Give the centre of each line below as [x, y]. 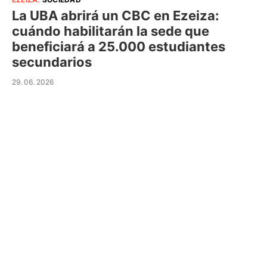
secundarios [52, 62]
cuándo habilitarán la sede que [111, 31]
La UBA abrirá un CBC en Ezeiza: [116, 15]
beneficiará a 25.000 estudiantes [119, 46]
